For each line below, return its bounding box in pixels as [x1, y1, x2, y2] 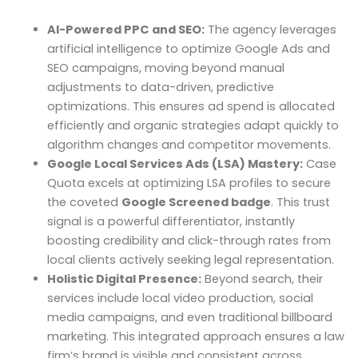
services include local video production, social [46, 290, 313, 307]
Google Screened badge [121, 194, 271, 211]
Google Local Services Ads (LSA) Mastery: [46, 156, 303, 173]
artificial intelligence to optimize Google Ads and [46, 41, 330, 58]
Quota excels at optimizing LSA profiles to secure [46, 175, 331, 192]
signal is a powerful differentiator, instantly [46, 213, 295, 230]
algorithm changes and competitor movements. [46, 137, 331, 153]
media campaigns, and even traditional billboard [46, 309, 332, 326]
